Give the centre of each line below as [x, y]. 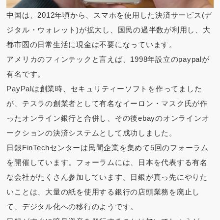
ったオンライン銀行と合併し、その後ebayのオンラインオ [108, 118]
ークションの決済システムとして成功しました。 [92, 133]
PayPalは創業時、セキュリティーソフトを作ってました [104, 89]
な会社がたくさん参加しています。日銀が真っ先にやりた [107, 177]
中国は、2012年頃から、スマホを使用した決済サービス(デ [110, 15]
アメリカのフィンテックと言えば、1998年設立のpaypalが [108, 59]
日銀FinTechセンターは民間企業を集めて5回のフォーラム [108, 148]
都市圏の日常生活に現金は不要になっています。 [92, 45]
